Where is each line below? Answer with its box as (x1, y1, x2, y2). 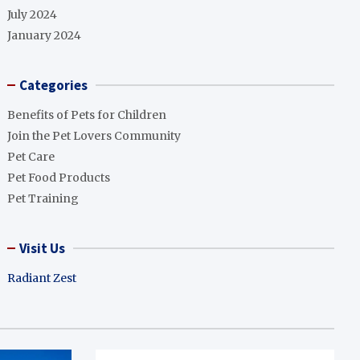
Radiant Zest (7, 271, 77, 285)
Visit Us (19, 239, 66, 257)
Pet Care (7, 149, 55, 164)
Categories (19, 76, 88, 94)
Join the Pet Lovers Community (7, 129, 182, 143)
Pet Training (7, 191, 80, 206)
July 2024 (7, 7, 58, 22)
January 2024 (7, 28, 82, 43)
